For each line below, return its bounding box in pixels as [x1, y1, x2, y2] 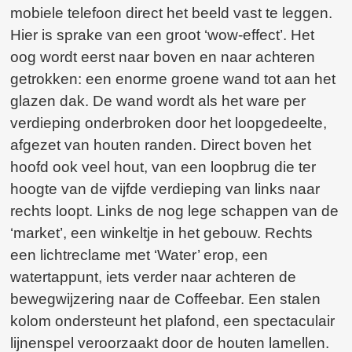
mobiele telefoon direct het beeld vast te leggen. [10, 4, 333, 21]
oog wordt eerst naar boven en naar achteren [10, 48, 316, 65]
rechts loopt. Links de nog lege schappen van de [10, 202, 339, 219]
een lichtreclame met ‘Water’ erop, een [10, 246, 269, 263]
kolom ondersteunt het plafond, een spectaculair [10, 312, 335, 329]
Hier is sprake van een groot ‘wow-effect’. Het [10, 26, 315, 43]
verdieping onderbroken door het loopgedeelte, [10, 114, 328, 131]
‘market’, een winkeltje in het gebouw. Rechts [10, 224, 313, 241]
